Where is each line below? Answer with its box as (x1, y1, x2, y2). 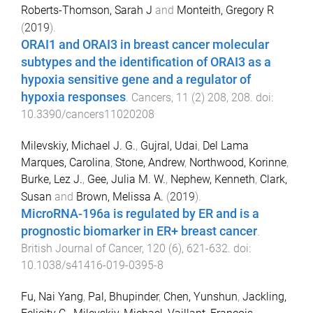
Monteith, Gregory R (177, 3, 274, 17)
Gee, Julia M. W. (87, 173, 166, 187)
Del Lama (203, 139, 249, 153)
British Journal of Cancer (21, 242, 142, 256)
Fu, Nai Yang (21, 289, 83, 303)
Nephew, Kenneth (170, 173, 255, 187)
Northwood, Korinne (189, 156, 286, 170)
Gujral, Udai (140, 139, 198, 153)
